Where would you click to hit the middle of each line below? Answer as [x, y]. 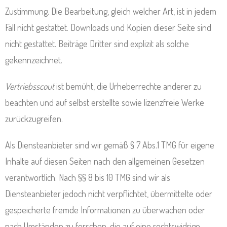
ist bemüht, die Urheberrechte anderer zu [129, 86]
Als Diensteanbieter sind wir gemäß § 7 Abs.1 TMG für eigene [110, 145]
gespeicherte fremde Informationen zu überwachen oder [105, 210]
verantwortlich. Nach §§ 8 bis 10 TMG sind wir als [88, 177]
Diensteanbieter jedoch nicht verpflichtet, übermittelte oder [109, 194]
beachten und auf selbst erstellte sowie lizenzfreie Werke [105, 102]
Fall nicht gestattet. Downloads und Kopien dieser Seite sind [108, 27]
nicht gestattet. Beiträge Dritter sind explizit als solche [97, 44]
